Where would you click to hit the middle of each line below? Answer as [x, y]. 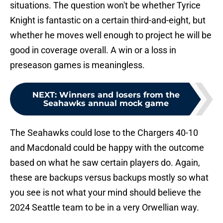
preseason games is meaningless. [77, 65]
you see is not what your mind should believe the [106, 193]
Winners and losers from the [119, 95]
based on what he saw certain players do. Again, [105, 163]
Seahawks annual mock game [106, 104]
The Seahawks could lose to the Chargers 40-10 [104, 133]
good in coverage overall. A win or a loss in [93, 50]
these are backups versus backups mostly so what [109, 178]
